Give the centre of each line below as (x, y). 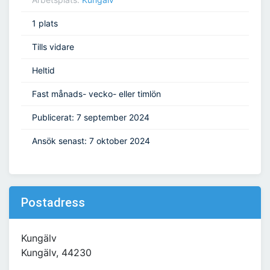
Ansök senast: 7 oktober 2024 (91, 141)
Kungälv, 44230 (56, 253)
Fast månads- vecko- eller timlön (96, 94)
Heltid (43, 71)
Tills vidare (53, 47)
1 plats (45, 24)
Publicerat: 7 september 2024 (91, 118)
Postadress (53, 203)
